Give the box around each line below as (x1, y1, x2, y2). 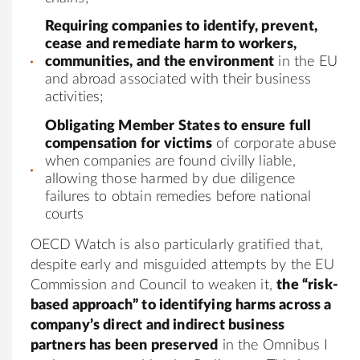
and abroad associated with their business (44, 72, 311, 88)
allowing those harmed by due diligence (44, 171, 296, 186)
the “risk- (276, 277, 338, 292)
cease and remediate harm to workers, (44, 37, 297, 52)
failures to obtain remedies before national (44, 189, 312, 204)
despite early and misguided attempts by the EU (30, 257, 334, 272)
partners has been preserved (30, 337, 219, 353)
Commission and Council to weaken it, (30, 277, 277, 292)
